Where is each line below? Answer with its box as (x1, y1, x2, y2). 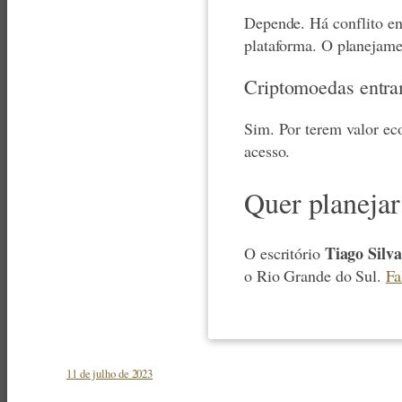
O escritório (244, 242, 325, 265)
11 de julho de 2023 (66, 365, 153, 382)
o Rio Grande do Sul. (244, 265, 386, 287)
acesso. (244, 140, 291, 162)
